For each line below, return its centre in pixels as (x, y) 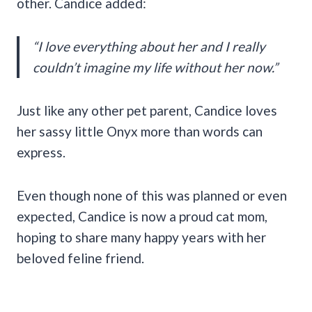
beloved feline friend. (80, 258)
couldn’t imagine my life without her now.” (155, 67)
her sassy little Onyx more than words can (140, 131)
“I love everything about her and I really (149, 46)
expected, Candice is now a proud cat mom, (142, 216)
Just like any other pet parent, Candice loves (147, 110)
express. (41, 152)
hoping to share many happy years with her (141, 237)
